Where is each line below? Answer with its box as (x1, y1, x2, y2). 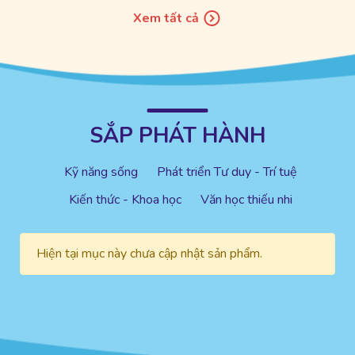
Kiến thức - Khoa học (69, 190, 181, 208)
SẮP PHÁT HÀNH (90, 120, 265, 151)
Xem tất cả (133, 9, 202, 27)
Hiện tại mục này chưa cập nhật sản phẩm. (36, 244, 262, 262)
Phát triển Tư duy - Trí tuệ (157, 162, 297, 181)
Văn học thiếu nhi (200, 190, 292, 208)
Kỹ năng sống (64, 162, 138, 181)
